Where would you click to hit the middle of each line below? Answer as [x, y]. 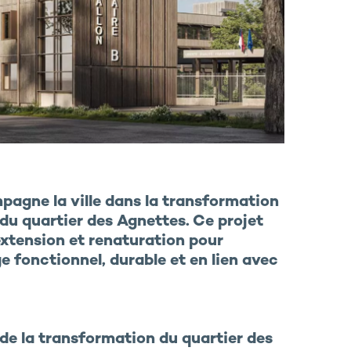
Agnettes [151, 223]
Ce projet [228, 223]
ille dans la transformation [179, 203]
